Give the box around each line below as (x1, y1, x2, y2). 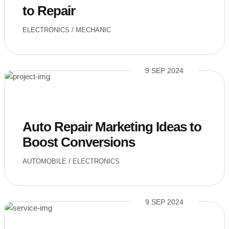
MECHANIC (76, 26, 111, 34)
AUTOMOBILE (22, 157, 66, 165)
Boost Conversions (22, 134, 135, 150)
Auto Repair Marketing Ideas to (22, 119, 201, 134)
